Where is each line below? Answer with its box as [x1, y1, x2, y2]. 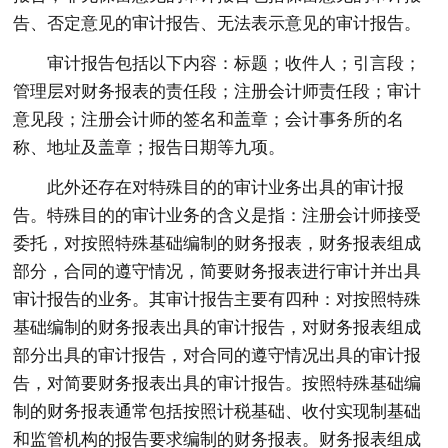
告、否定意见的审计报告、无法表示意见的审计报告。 [13, 14, 422, 34]
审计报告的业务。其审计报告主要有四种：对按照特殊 [13, 290, 422, 310]
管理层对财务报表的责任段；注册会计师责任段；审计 [13, 82, 422, 102]
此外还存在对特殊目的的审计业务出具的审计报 [47, 178, 405, 198]
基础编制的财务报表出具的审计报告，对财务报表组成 [13, 318, 422, 338]
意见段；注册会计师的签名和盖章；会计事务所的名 [13, 110, 405, 130]
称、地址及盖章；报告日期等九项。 [13, 138, 286, 158]
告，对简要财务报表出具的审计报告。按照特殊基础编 [13, 374, 422, 394]
